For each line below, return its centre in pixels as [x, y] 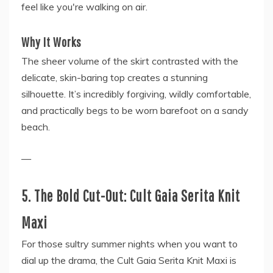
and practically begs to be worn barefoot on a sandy [135, 111]
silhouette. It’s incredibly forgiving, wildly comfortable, [136, 94]
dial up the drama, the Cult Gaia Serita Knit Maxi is [129, 261]
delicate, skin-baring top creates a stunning [115, 78]
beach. [36, 127]
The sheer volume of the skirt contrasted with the [130, 61]
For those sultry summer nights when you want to [129, 244]
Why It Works [51, 42]
